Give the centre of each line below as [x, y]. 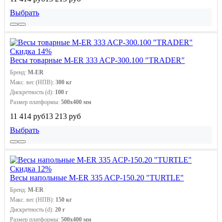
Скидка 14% [31, 51]
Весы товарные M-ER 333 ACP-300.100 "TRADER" [97, 60]
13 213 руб [63, 116]
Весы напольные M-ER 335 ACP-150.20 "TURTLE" [97, 177]
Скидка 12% [31, 168]
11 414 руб [28, 116]
